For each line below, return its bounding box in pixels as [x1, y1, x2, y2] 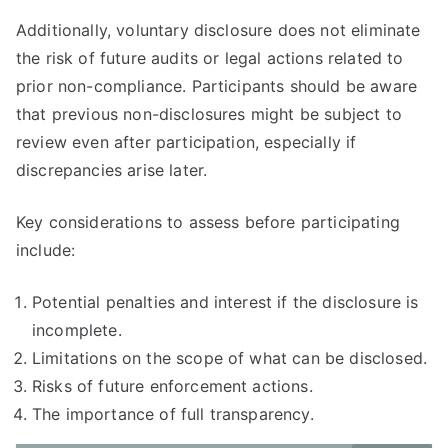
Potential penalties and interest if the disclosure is [32, 292, 419, 312]
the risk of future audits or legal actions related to [16, 48, 404, 68]
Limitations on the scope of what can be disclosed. [32, 348, 427, 368]
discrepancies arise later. [16, 160, 208, 180]
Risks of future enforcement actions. [32, 376, 313, 396]
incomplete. [32, 320, 122, 340]
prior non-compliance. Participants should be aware [16, 76, 418, 96]
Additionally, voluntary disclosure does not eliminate [16, 20, 421, 40]
